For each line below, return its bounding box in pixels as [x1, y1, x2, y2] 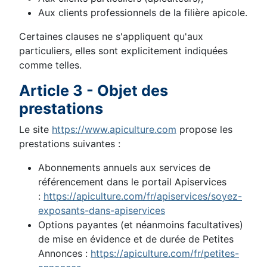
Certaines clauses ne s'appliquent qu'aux [19, 30, 203, 42]
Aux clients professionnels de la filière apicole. [38, 7, 247, 18]
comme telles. [19, 59, 82, 71]
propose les [176, 123, 232, 135]
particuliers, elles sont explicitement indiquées [19, 45, 228, 57]
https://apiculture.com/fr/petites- [91, 247, 239, 259]
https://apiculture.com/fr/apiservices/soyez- [44, 190, 242, 202]
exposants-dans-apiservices [38, 204, 165, 216]
